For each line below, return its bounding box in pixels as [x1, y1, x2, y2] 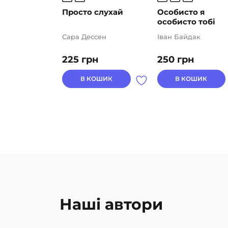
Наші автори [60, 194, 163, 214]
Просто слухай [62, 7, 123, 17]
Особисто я [157, 7, 205, 17]
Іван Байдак [157, 33, 201, 41]
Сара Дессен [62, 33, 106, 41]
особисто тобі [157, 17, 215, 27]
